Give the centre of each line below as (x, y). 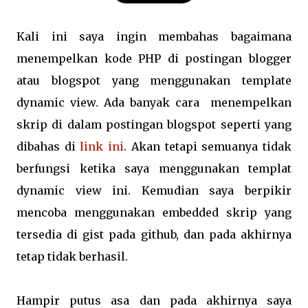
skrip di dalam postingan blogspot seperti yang (154, 124)
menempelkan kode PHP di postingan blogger (154, 58)
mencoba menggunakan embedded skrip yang (154, 212)
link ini (102, 146)
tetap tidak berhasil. (72, 256)
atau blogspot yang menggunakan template (154, 80)
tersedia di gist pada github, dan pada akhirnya (154, 234)
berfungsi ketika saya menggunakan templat (154, 168)
